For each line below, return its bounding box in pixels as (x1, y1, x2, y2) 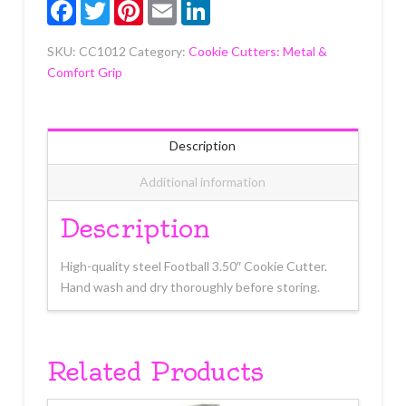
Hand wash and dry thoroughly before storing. (60, 279, 320, 295)
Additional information (140, 174, 266, 190)
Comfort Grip (46, 63, 122, 80)
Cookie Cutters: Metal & (188, 43, 327, 59)
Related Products (46, 355, 264, 388)
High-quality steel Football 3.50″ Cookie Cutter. (60, 258, 327, 275)
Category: (128, 43, 188, 59)
